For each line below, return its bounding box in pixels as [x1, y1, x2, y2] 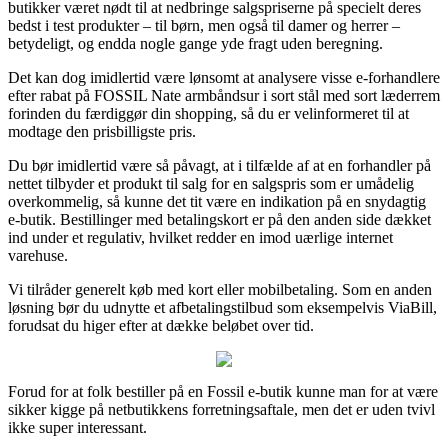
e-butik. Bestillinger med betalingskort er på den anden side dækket [8, 210, 431, 228]
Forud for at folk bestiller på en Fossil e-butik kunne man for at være [8, 382, 438, 400]
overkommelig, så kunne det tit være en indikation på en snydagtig [8, 192, 426, 210]
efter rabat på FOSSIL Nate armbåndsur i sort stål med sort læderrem [8, 86, 440, 104]
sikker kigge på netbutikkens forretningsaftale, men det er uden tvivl [8, 400, 435, 418]
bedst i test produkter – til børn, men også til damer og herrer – [8, 16, 400, 34]
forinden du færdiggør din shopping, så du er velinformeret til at [8, 104, 409, 122]
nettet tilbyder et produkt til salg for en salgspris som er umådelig [8, 174, 414, 192]
